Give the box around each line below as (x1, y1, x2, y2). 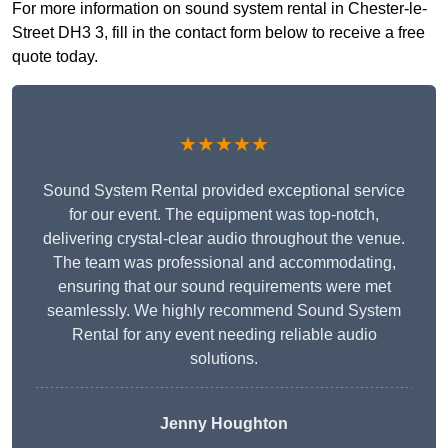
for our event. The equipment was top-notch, (69, 206, 379, 224)
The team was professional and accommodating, (52, 254, 396, 272)
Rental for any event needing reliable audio (71, 326, 377, 344)
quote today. (12, 48, 98, 66)
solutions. (190, 350, 258, 368)
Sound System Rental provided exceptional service (43, 182, 405, 200)
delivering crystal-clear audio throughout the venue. (43, 230, 405, 248)
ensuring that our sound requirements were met (57, 278, 391, 296)
